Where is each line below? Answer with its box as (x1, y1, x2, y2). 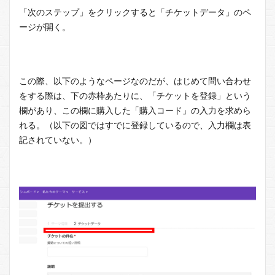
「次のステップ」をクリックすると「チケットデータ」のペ (19, 6, 251, 17)
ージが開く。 (19, 21, 71, 32)
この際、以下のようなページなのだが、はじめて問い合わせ (19, 75, 251, 86)
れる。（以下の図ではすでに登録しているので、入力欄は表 (19, 119, 251, 130)
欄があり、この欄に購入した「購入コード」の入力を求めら (19, 104, 251, 115)
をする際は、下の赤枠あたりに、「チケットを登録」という (19, 90, 251, 101)
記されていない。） (19, 134, 96, 145)
